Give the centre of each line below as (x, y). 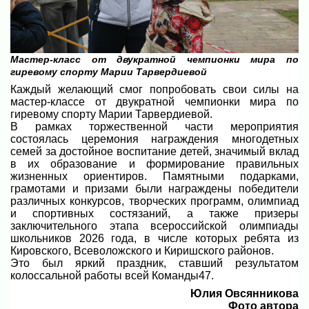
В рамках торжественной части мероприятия (154, 127)
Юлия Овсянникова (245, 294)
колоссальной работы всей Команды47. (112, 276)
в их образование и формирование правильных (154, 164)
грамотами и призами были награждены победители (154, 189)
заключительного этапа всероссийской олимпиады (154, 226)
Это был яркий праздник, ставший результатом (154, 263)
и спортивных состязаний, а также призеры (154, 214)
